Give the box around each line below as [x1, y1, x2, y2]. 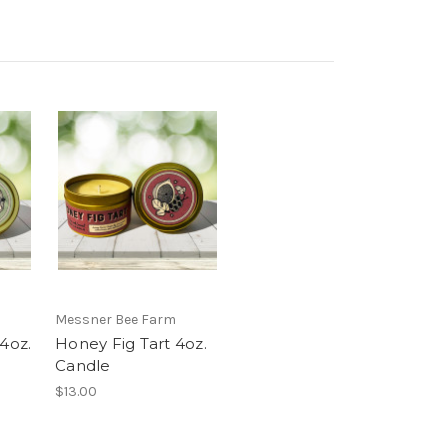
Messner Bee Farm [55, 311, 176, 329]
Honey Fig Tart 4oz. [55, 334, 207, 354]
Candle [55, 356, 111, 376]
